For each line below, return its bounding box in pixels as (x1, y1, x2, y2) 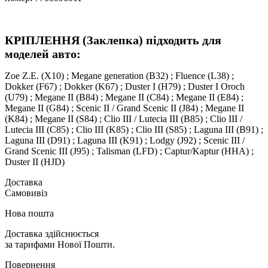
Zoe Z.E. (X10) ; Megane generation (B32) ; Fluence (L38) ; (5, 71, 234, 81)
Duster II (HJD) (5, 157, 65, 167)
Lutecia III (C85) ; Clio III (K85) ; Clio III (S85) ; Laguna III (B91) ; (5, 124, 263, 135)
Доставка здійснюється (5, 229, 99, 239)
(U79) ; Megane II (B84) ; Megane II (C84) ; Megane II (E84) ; (5, 92, 243, 103)
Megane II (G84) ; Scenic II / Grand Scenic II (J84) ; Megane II (5, 103, 244, 114)
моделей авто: (5, 47, 81, 61)
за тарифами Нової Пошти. (5, 239, 115, 250)
